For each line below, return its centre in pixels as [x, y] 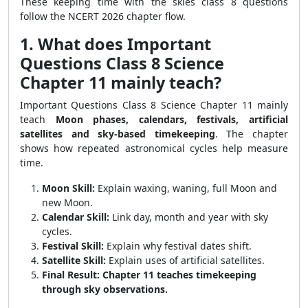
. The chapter [252, 134]
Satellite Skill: [74, 260]
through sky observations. [105, 289]
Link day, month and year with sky [189, 217]
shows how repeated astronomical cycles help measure [154, 148]
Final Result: [71, 275]
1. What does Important [115, 44]
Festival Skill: [73, 246]
